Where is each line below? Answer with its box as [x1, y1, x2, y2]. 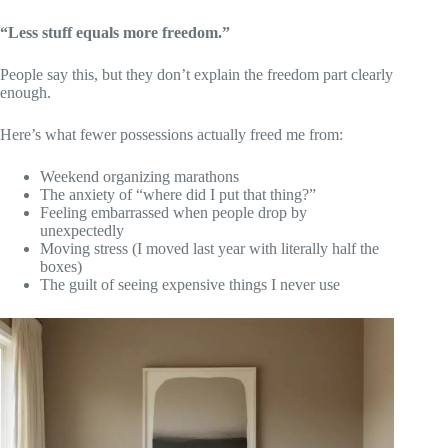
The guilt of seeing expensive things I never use [40, 275, 340, 293]
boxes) [40, 257, 82, 275]
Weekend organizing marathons [40, 167, 239, 185]
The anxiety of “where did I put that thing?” [40, 185, 316, 203]
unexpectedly [40, 221, 124, 239]
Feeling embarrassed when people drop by [40, 203, 307, 221]
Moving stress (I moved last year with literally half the [40, 239, 379, 257]
